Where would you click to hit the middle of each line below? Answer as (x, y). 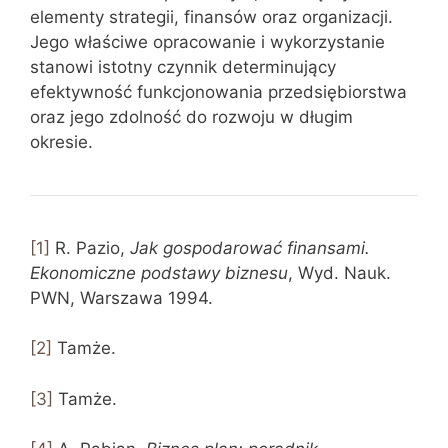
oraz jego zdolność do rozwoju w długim (191, 116)
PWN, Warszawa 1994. (121, 297)
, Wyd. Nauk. (339, 272)
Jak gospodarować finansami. (250, 247)
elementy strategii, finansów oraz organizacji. (211, 16)
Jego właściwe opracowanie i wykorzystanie (207, 41)
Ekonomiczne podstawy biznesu (159, 272)
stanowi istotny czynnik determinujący (183, 66)
